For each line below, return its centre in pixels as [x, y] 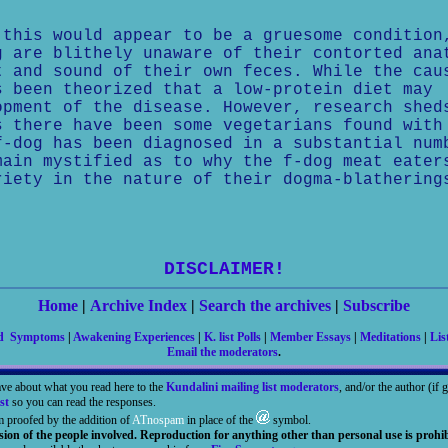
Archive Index [138, 305]
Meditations [390, 337]
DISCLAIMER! [224, 269]
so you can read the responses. [82, 402]
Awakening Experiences [134, 337]
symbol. [290, 420]
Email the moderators [222, 352]
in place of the [219, 420]
